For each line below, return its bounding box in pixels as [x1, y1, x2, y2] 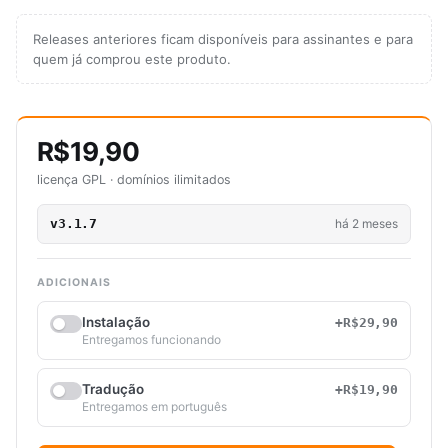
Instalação [82, 313, 150, 330]
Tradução [82, 380, 144, 397]
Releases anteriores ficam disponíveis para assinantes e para [33, 30, 413, 47]
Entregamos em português [82, 398, 227, 414]
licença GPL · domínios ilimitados [37, 171, 231, 187]
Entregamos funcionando [82, 331, 221, 347]
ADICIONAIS [37, 275, 111, 289]
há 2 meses [335, 216, 398, 232]
